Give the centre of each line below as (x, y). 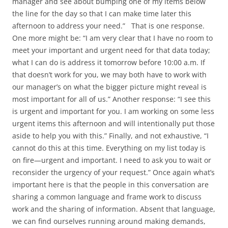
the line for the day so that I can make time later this (102, 14)
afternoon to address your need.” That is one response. (108, 26)
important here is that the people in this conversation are (110, 185)
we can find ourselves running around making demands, (109, 221)
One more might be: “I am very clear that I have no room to (112, 38)
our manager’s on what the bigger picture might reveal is (109, 87)
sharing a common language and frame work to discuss (107, 197)
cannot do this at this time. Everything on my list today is (109, 148)
